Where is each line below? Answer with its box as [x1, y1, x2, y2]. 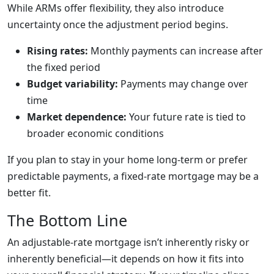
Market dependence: [27, 110, 127, 124]
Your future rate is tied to [127, 110, 246, 124]
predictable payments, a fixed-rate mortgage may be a [7, 169, 259, 183]
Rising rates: [27, 44, 88, 57]
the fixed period [27, 61, 100, 74]
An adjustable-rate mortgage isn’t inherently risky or [7, 235, 250, 249]
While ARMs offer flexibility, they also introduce [7, 1, 224, 15]
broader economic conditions [27, 127, 164, 140]
